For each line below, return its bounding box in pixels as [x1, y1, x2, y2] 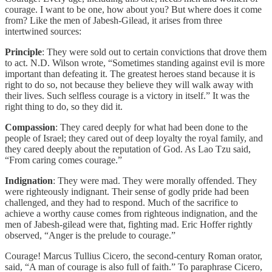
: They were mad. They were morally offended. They [53, 175, 257, 186]
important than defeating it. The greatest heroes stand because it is [5, 68, 255, 79]
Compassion [5, 121, 55, 132]
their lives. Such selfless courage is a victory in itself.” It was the [5, 90, 250, 101]
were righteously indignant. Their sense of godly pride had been [5, 186, 249, 197]
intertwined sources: [5, 25, 81, 36]
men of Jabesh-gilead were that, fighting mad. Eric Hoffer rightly [5, 219, 253, 229]
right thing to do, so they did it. [5, 101, 123, 112]
